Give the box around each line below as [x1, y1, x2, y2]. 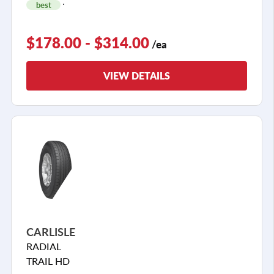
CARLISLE [26, 223, 75, 239]
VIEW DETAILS [103, 68, 170, 83]
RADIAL [26, 239, 61, 253]
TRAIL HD [26, 253, 70, 268]
